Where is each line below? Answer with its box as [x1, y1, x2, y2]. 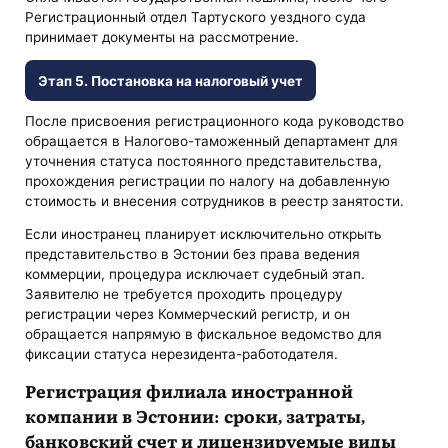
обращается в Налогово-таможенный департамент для [25, 132, 399, 149]
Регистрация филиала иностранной [25, 378, 354, 404]
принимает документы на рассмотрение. [25, 28, 300, 45]
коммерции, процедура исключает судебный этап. [25, 266, 366, 283]
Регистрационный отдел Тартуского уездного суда [25, 8, 367, 25]
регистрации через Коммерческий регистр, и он [25, 306, 351, 323]
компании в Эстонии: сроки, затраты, [25, 403, 366, 429]
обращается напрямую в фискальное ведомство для [25, 326, 383, 343]
